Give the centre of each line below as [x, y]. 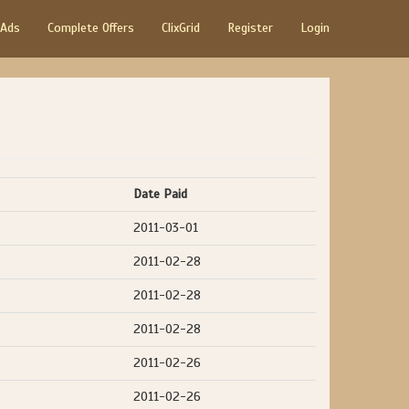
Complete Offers [91, 28]
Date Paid [160, 194]
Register [250, 28]
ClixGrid [181, 28]
